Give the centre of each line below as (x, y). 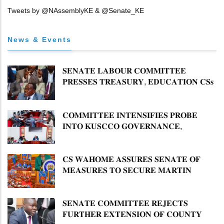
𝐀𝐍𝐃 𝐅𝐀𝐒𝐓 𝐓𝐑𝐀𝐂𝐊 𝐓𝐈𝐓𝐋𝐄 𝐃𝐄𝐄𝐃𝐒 (127, 192)
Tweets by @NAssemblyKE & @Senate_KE (76, 11)
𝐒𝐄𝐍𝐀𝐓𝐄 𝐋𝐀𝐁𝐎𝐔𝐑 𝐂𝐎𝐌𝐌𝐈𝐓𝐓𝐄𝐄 (124, 71)
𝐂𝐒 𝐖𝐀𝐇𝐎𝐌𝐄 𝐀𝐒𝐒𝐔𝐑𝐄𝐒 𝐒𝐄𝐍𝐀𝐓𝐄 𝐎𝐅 (131, 159)
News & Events (39, 40)
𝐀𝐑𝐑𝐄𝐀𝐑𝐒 (82, 104)
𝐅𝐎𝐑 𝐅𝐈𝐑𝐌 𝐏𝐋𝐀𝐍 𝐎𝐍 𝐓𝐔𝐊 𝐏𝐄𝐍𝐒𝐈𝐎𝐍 (130, 93)
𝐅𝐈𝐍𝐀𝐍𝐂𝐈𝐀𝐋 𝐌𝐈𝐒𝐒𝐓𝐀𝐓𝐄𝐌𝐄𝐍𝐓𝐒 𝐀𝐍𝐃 (132, 137)
